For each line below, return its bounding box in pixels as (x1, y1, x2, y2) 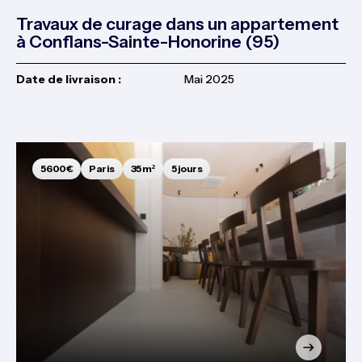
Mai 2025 (183, 72, 234, 86)
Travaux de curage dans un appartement (16, 14, 339, 34)
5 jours (170, 162, 202, 175)
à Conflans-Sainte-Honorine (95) (16, 32, 280, 52)
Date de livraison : (16, 72, 121, 86)
